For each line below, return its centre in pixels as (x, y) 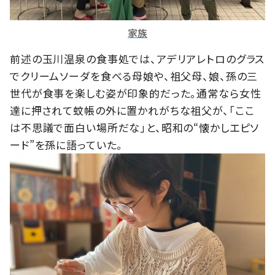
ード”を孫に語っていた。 (67, 145)
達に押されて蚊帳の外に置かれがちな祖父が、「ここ (132, 110)
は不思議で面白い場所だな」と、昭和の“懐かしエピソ (135, 128)
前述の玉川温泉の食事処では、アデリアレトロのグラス (137, 59)
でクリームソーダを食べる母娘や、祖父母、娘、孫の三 (134, 76)
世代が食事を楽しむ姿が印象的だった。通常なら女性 (136, 93)
